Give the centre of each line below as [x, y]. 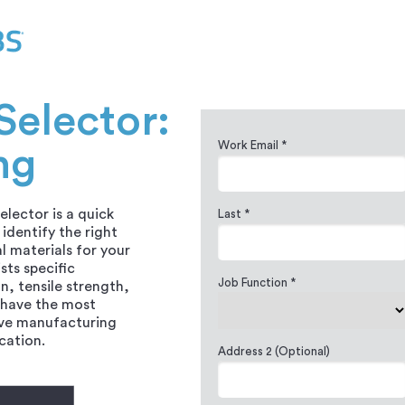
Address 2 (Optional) [274, 351]
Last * [234, 214]
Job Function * [257, 283]
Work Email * [252, 145]
